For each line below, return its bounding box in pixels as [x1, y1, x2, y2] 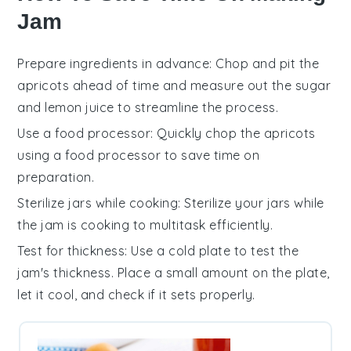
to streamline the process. [114, 99, 279, 115]
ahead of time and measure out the [69, 77, 295, 93]
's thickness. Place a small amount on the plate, [40, 264, 330, 280]
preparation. [17, 168, 95, 185]
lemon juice [45, 99, 114, 115]
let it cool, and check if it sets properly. [17, 286, 255, 302]
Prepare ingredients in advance [17, 55, 210, 71]
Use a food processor [17, 125, 151, 141]
